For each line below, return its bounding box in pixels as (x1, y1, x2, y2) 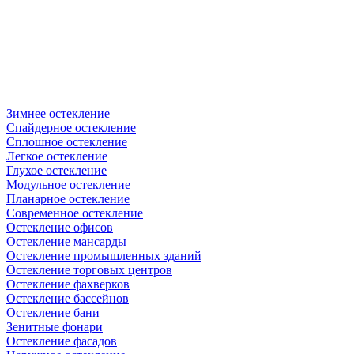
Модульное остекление (6, 177, 130, 191)
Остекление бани (6, 305, 100, 319)
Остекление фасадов (6, 333, 117, 348)
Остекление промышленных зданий (6, 248, 201, 262)
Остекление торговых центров (6, 262, 172, 277)
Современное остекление (6, 205, 143, 220)
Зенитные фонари (6, 319, 103, 333)
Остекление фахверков (6, 277, 130, 291)
